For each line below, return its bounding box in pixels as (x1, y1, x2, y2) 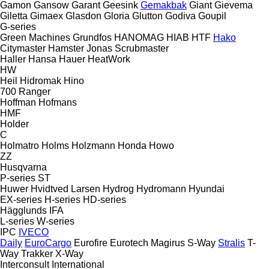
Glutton (132, 10, 163, 21)
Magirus (151, 237, 185, 248)
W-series (37, 216, 74, 226)
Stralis (218, 237, 245, 248)
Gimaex (30, 10, 63, 21)
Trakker (21, 248, 53, 259)
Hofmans (38, 97, 77, 107)
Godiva (165, 10, 196, 21)
